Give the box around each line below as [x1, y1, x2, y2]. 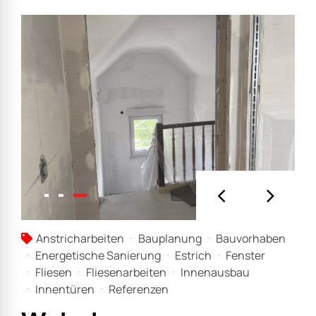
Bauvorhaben [216, 230, 286, 246]
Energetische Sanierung [35, 247, 161, 263]
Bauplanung [138, 230, 202, 246]
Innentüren [35, 281, 95, 297]
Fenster [226, 247, 265, 263]
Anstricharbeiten [36, 230, 124, 246]
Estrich [175, 247, 212, 263]
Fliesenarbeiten [86, 264, 166, 280]
